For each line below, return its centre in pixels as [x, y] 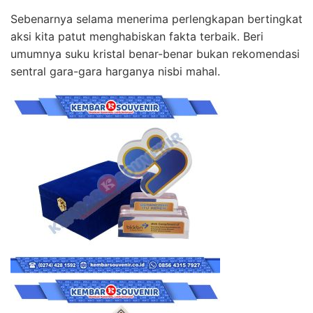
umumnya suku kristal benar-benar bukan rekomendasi [155, 54]
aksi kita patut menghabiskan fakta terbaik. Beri [137, 37]
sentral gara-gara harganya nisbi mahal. [115, 72]
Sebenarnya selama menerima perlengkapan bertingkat [156, 19]
